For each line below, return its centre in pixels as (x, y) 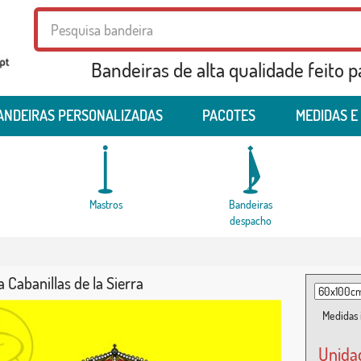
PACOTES (229, 116)
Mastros (106, 205)
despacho (251, 221)
